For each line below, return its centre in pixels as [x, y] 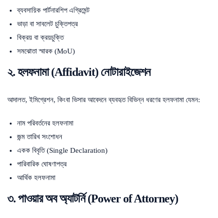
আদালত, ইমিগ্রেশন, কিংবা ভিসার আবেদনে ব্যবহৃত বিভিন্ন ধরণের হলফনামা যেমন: [104, 100]
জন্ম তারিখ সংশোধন [40, 136]
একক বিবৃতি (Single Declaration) [62, 150]
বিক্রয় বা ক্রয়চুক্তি [40, 37]
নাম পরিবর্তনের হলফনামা [45, 123]
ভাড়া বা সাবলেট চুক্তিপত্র [47, 24]
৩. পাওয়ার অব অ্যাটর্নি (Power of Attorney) [93, 198]
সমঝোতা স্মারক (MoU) [46, 51]
